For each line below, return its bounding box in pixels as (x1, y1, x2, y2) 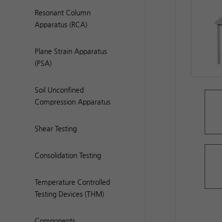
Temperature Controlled (35, 178, 110, 187)
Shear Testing (35, 124, 77, 133)
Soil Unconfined (35, 86, 84, 95)
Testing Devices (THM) (35, 190, 104, 199)
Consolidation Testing (35, 151, 101, 160)
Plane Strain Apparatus (35, 47, 107, 56)
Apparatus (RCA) (35, 20, 87, 29)
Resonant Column (35, 8, 91, 17)
